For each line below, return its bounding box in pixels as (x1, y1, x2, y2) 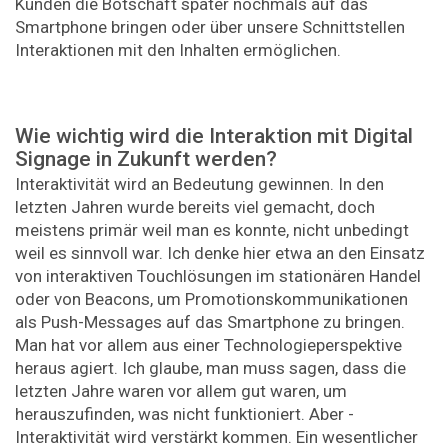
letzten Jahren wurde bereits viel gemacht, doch (15, 197, 375, 218)
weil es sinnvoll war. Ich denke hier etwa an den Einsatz (15, 243, 425, 264)
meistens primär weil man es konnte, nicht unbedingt (15, 220, 409, 241)
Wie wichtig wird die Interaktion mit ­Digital (15, 123, 413, 148)
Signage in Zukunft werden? (15, 146, 277, 171)
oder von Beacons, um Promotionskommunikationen (15, 289, 408, 310)
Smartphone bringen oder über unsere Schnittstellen (15, 17, 405, 38)
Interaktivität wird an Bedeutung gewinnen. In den (15, 174, 384, 195)
